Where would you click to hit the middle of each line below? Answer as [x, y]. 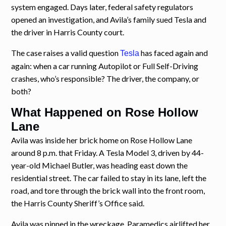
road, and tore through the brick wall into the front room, [108, 190]
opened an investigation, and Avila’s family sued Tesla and [109, 19]
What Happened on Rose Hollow [105, 112]
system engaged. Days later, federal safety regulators [102, 7]
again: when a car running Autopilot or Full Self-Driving [105, 66]
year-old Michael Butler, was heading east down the [100, 165]
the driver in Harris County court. [68, 32]
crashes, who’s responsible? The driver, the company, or [105, 78]
